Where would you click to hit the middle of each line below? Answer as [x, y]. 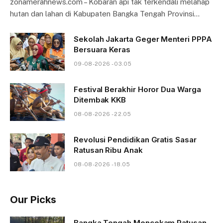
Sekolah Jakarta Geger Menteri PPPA [143, 39]
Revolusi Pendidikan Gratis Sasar [135, 139]
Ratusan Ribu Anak [108, 150]
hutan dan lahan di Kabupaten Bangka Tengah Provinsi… [105, 13]
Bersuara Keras [102, 49]
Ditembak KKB [100, 100]
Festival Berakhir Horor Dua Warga [137, 89]
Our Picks [33, 199]
